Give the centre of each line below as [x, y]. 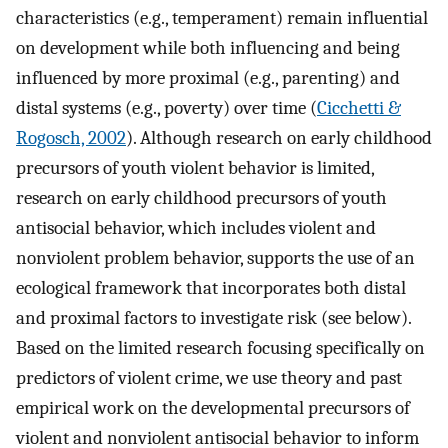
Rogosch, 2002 [71, 138]
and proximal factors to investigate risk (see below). [213, 318]
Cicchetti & [359, 108]
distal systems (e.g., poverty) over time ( [166, 108]
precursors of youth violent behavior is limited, [195, 168]
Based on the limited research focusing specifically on [220, 348]
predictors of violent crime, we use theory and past [209, 378]
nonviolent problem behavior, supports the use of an [215, 258]
